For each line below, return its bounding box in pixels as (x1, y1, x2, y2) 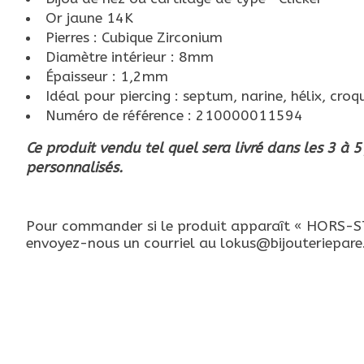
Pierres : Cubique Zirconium (45, 28, 223, 46)
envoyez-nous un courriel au (26, 234, 220, 252)
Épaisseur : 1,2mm (45, 67, 172, 85)
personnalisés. (26, 159, 123, 177)
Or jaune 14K (45, 9, 133, 27)
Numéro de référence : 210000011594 (45, 106, 303, 124)
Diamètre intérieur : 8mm (45, 48, 214, 66)
